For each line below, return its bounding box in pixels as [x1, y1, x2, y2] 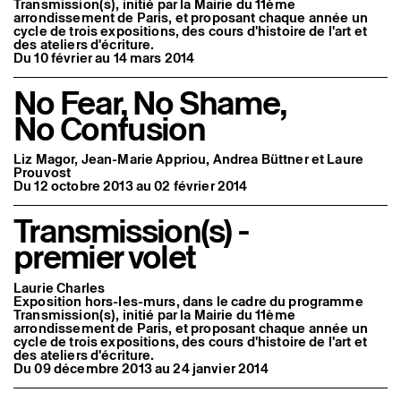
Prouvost [13, 163, 72, 183]
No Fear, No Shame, [13, 80, 286, 127]
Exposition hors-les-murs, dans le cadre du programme [13, 291, 363, 311]
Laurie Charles [13, 277, 106, 297]
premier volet [13, 234, 196, 281]
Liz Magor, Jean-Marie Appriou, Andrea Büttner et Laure [13, 149, 364, 169]
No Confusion [13, 106, 206, 153]
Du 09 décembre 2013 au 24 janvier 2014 [13, 358, 269, 378]
